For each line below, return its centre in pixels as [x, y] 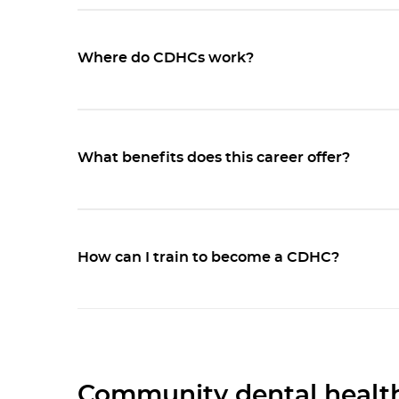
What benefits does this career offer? [214, 158]
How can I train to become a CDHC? [208, 258]
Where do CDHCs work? [166, 58]
